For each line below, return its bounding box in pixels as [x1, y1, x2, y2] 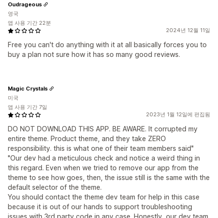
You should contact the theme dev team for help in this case [8, 193, 200, 201]
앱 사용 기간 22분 [8, 19, 51, 26]
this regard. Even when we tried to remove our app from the [8, 163, 199, 172]
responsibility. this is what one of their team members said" [8, 144, 194, 152]
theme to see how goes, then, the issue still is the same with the [8, 173, 210, 182]
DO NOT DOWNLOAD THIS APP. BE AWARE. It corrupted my [8, 125, 198, 133]
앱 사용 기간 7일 [8, 104, 47, 110]
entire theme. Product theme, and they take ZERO [8, 134, 166, 143]
